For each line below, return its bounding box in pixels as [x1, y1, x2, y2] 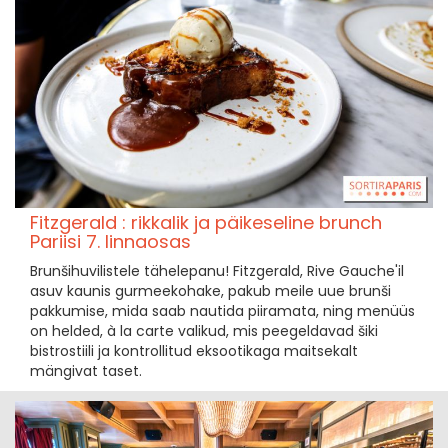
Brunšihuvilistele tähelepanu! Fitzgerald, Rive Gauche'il [30, 261, 404, 281]
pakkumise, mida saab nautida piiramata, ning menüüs [30, 301, 415, 321]
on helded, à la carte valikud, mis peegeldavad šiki [30, 321, 378, 341]
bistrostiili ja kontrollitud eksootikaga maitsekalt [30, 341, 358, 361]
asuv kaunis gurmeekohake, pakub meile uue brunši [30, 281, 391, 301]
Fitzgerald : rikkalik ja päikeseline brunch [30, 210, 382, 235]
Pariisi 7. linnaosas [30, 229, 191, 254]
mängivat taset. [30, 361, 142, 381]
